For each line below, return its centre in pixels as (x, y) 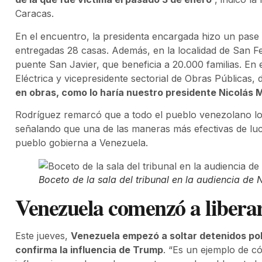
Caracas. (35, 14)
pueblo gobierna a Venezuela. (82, 143)
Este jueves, (43, 236)
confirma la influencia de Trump (89, 250)
